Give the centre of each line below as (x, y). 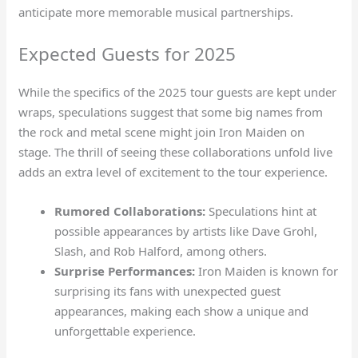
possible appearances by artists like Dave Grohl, (186, 231)
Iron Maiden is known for (267, 270)
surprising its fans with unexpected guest (168, 290)
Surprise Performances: (125, 270)
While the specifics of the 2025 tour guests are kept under (178, 91)
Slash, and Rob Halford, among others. (161, 251)
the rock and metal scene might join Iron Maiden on (162, 131)
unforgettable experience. (125, 330)
